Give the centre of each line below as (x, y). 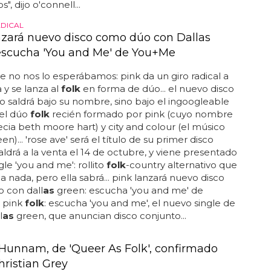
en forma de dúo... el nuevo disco (157, 89)
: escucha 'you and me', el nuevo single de (139, 203)
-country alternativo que (181, 165)
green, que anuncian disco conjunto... (100, 216)
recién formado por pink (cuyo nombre (141, 114)
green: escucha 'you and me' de (129, 190)
